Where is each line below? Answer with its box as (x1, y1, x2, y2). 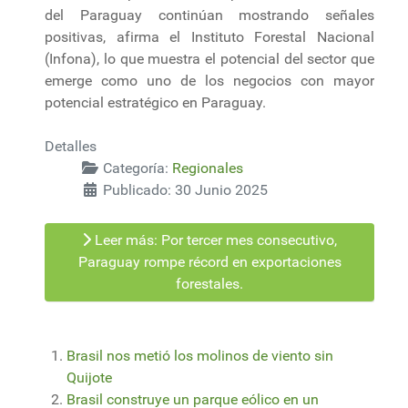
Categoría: (99, 158, 172, 177)
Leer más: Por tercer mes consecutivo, (91, 230, 337, 249)
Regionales (172, 158, 243, 177)
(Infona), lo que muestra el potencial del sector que (45, 49, 374, 67)
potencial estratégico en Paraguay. (45, 93, 266, 111)
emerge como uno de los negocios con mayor (45, 71, 374, 89)
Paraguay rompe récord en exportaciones (77, 252, 342, 270)
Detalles (45, 137, 97, 155)
